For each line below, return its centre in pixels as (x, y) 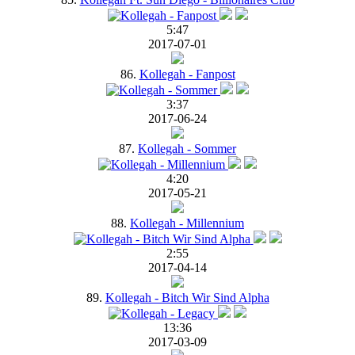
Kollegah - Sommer (187, 148)
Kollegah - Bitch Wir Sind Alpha (187, 297)
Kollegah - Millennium (187, 223)
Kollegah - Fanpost (187, 74)
